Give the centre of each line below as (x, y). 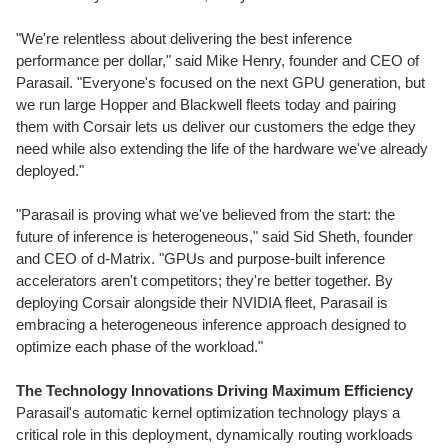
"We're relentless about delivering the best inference (184, 38)
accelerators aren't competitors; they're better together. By (204, 280)
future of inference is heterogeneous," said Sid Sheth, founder (214, 236)
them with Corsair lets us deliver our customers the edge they (216, 126)
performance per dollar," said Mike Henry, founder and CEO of (217, 60)
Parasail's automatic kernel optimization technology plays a (208, 412)
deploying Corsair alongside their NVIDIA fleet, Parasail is (202, 302)
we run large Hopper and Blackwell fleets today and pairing (206, 104)
